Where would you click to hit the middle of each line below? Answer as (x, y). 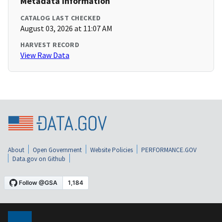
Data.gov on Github (39, 159)
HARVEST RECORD (50, 45)
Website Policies (111, 150)
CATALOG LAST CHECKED (60, 18)
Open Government (57, 150)
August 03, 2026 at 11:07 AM (66, 28)
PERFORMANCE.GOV (169, 150)
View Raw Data (45, 55)
